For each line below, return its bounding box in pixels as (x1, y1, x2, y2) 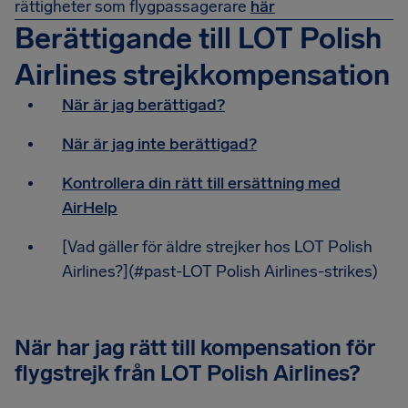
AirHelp (62, 198, 117, 218)
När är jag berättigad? (62, 95, 225, 115)
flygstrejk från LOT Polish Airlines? (15, 360, 360, 386)
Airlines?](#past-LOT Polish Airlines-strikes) (62, 261, 378, 281)
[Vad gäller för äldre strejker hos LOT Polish (62, 237, 372, 257)
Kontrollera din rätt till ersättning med (62, 173, 341, 193)
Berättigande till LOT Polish (15, 21, 382, 56)
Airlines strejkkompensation (15, 57, 390, 92)
